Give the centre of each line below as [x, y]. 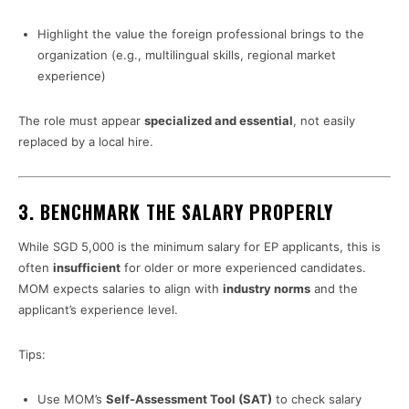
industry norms [267, 289]
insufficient [87, 268]
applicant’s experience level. [98, 310]
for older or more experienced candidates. [243, 268]
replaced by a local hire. [86, 142]
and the [334, 289]
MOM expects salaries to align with [121, 289]
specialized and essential [219, 121]
